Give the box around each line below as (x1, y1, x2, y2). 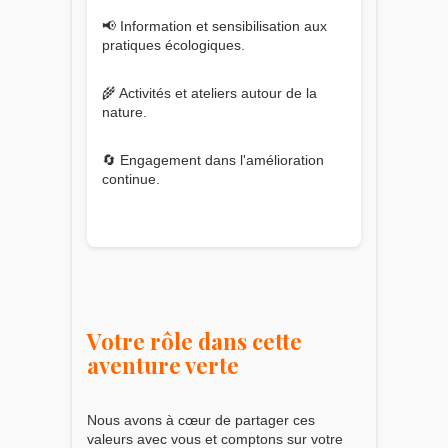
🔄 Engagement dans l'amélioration (102, 151, 324, 168)
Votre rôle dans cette (87, 325, 302, 356)
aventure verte (87, 349, 239, 380)
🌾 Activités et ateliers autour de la (102, 84, 317, 101)
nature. (102, 103, 147, 120)
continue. (102, 170, 160, 187)
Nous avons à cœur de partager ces (87, 411, 315, 428)
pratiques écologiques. (102, 36, 245, 53)
